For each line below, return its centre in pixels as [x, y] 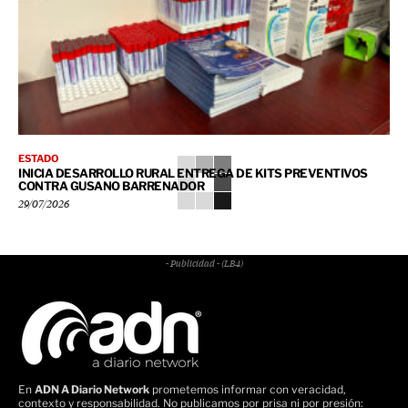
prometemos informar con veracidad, [248, 390]
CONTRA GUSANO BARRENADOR [111, 186]
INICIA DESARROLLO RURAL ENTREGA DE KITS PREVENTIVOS [193, 173]
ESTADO [39, 159]
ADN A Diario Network [92, 390]
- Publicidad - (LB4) [204, 265]
